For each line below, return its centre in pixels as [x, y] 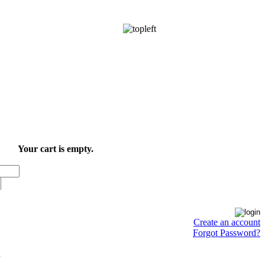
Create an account [227, 222]
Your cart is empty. [56, 149]
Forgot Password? [227, 233]
